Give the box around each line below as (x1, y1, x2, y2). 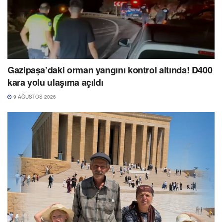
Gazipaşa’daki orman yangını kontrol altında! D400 (7, 63, 213, 77)
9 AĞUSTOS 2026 (12, 93, 56, 101)
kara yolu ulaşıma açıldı (7, 76, 104, 89)
